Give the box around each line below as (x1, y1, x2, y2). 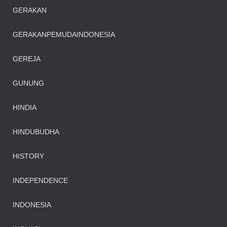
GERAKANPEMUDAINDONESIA (13, 30, 115, 39)
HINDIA (13, 103, 36, 111)
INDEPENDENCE (13, 176, 68, 184)
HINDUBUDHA (13, 128, 59, 136)
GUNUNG (13, 79, 44, 87)
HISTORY (13, 152, 44, 160)
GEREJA (13, 55, 41, 63)
